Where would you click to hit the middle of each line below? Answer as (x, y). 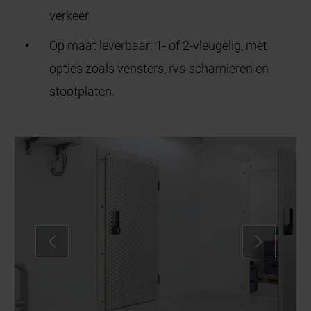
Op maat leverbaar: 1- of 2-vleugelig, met (159, 46)
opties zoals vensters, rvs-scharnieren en (159, 69)
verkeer (69, 16)
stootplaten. (82, 92)
